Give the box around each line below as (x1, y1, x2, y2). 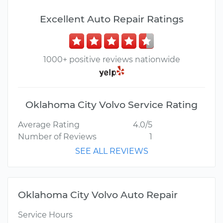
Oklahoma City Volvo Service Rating (25, 99, 198, 111)
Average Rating (18, 120, 80, 130)
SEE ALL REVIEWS (75, 146, 148, 156)
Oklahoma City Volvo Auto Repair (18, 189, 178, 201)
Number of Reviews (18, 132, 97, 142)
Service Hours (18, 210, 73, 220)
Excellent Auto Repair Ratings (39, 13, 184, 25)
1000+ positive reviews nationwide (43, 55, 180, 64)
